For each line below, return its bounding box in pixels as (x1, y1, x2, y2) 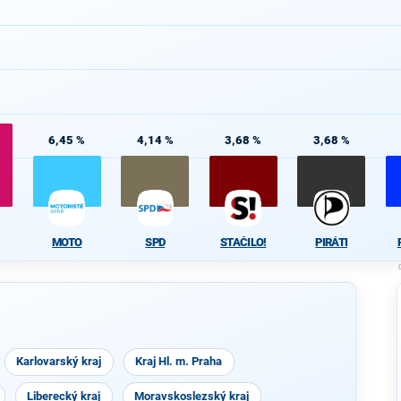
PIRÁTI (315, 235, 348, 249)
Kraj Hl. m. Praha (135, 354, 223, 368)
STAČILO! (220, 235, 267, 249)
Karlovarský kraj (16, 354, 102, 368)
